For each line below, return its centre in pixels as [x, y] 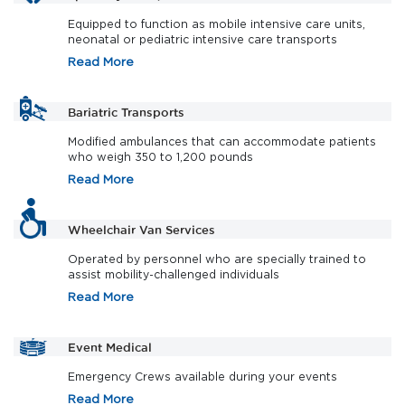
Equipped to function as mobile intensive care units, [217, 24]
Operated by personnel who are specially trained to [217, 259]
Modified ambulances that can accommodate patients [222, 142]
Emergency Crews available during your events [202, 377]
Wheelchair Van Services [141, 229]
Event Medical [110, 347]
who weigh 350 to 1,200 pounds [160, 157]
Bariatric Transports [126, 112]
